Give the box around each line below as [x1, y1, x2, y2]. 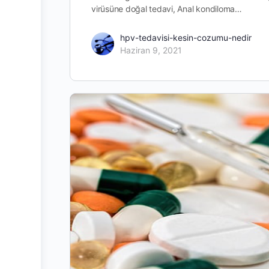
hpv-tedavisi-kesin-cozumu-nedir [120, 32, 252, 43]
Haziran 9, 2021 [120, 44, 182, 55]
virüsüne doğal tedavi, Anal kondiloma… [91, 3, 242, 14]
